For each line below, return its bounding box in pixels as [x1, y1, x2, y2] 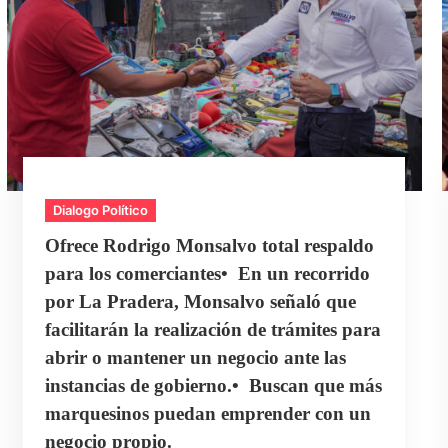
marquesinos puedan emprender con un [45, 403, 372, 425]
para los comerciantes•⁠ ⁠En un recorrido [45, 263, 371, 285]
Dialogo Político [53, 202, 149, 219]
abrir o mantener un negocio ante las [45, 347, 347, 369]
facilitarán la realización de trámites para [45, 319, 382, 341]
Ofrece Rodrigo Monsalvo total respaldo [45, 235, 375, 257]
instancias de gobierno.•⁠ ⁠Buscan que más [45, 375, 383, 397]
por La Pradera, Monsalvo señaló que [45, 291, 357, 313]
